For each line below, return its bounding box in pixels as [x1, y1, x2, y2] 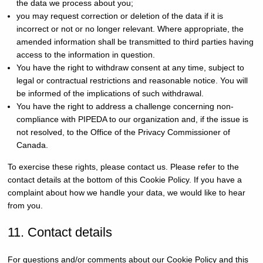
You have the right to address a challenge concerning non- [16, 102, 234, 111]
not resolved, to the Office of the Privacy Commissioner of [16, 127, 230, 137]
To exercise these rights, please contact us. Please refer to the [7, 162, 239, 171]
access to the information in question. [16, 50, 155, 59]
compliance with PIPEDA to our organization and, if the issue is [16, 114, 248, 124]
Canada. [16, 140, 48, 150]
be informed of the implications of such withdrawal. [16, 89, 204, 98]
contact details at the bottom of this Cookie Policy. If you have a [7, 175, 242, 184]
